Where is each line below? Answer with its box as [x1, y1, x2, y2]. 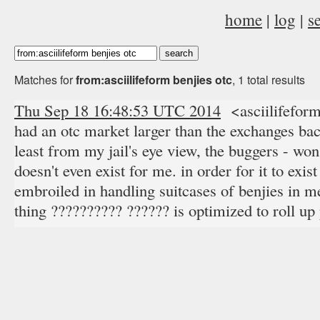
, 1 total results [232, 71, 305, 88]
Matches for [14, 71, 76, 88]
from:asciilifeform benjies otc [76, 71, 232, 88]
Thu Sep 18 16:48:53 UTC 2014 [14, 99, 221, 121]
